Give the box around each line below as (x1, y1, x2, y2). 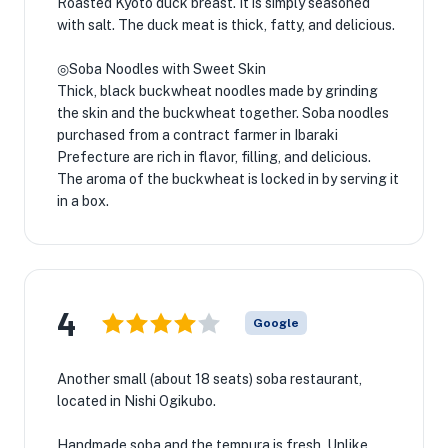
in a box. (57, 193, 109, 209)
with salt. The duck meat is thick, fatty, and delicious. (57, 17, 395, 33)
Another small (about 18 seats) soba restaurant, (57, 371, 362, 387)
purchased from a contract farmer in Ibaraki (57, 127, 338, 143)
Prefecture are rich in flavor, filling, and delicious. (57, 149, 371, 165)
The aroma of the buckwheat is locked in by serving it (57, 171, 399, 187)
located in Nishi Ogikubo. (57, 393, 216, 409)
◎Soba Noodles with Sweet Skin (57, 61, 266, 77)
